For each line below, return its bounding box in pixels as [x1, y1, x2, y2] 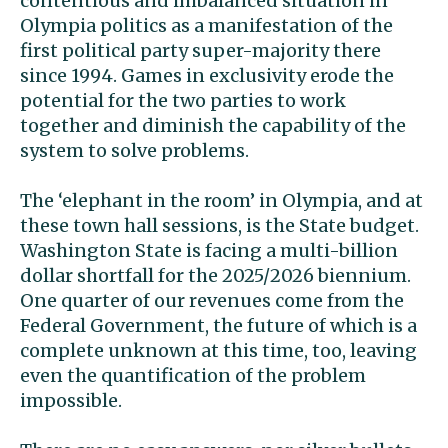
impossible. [20, 389, 122, 412]
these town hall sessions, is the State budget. [20, 214, 419, 237]
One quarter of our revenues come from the [20, 289, 404, 312]
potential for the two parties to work [20, 89, 346, 112]
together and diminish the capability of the [20, 114, 406, 137]
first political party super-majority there [20, 39, 381, 62]
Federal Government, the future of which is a [20, 314, 417, 337]
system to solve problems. [20, 139, 249, 162]
